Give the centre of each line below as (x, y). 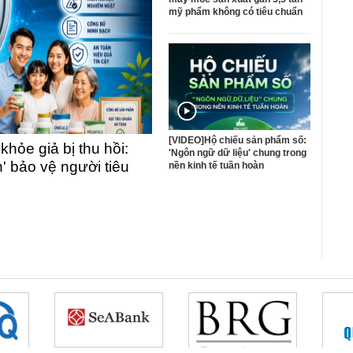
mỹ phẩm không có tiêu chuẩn (236, 12)
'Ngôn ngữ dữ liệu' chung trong (238, 153)
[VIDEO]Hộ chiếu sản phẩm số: (238, 141)
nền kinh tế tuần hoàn (216, 166)
